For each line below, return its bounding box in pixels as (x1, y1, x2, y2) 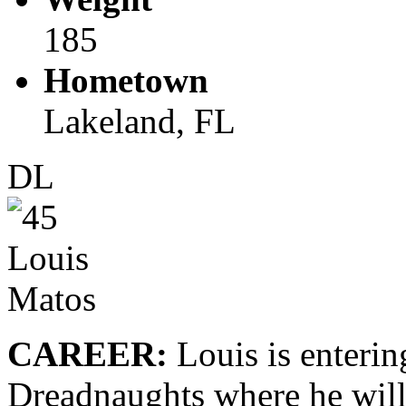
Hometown (43, 60, 208, 100)
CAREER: (7, 333, 168, 373)
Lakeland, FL (43, 101, 236, 140)
